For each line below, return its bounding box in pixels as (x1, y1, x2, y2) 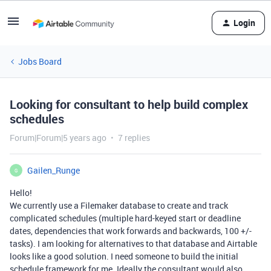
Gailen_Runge (27, 165, 80, 176)
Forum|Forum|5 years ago (10, 132, 106, 143)
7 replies (118, 132, 150, 143)
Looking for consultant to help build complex (10, 96, 248, 113)
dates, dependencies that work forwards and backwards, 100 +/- (10, 225, 252, 237)
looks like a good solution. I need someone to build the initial (10, 250, 238, 262)
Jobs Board (18, 56, 62, 67)
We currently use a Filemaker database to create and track (10, 200, 228, 211)
